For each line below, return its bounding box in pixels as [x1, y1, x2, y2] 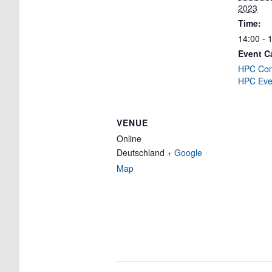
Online [117, 132, 141, 144]
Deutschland [117, 146, 165, 158]
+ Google [167, 146, 202, 158]
